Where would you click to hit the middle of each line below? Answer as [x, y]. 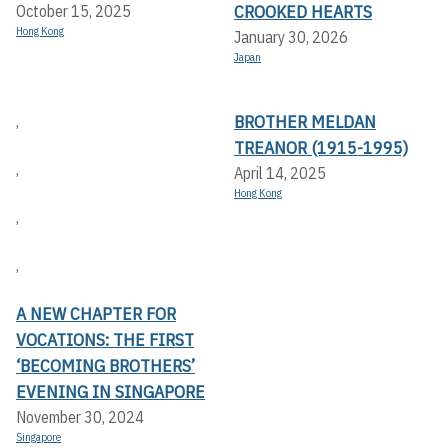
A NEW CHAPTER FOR [96, 314]
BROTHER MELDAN [305, 122]
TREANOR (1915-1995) [321, 148]
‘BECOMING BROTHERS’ [105, 366]
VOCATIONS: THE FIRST [105, 340]
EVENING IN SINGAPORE [110, 392]
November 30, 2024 [80, 417]
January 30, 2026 [291, 37]
